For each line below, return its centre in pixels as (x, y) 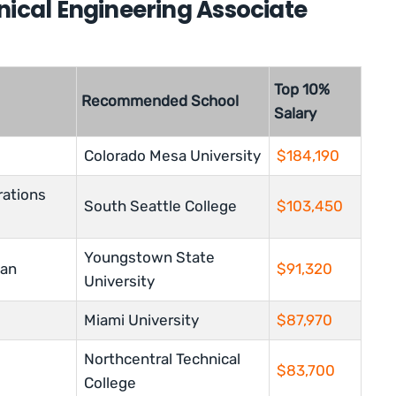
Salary (295, 114)
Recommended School (160, 101)
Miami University (141, 320)
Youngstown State (149, 258)
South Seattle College (160, 206)
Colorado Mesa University (172, 156)
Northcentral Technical (162, 359)
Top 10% (302, 90)
